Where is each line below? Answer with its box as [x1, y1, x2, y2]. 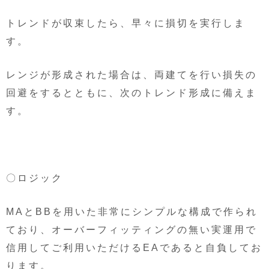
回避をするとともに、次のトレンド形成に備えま [6, 87, 257, 98]
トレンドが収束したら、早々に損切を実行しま [6, 17, 246, 28]
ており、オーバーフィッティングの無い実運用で [6, 224, 257, 235]
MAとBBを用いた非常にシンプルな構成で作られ [6, 206, 258, 217]
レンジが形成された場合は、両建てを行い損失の [6, 69, 257, 80]
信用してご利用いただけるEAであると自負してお [6, 242, 262, 253]
